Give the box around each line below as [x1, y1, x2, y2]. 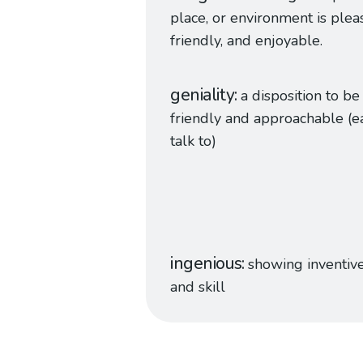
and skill [170, 277, 225, 297]
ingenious [170, 252, 242, 275]
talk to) [170, 131, 216, 151]
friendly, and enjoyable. [170, 31, 322, 50]
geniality [170, 83, 235, 106]
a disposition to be [241, 86, 361, 105]
